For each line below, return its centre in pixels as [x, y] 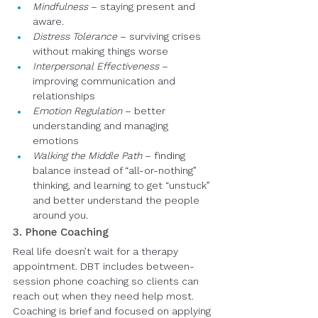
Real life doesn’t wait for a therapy [97, 252]
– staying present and [143, 7]
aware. [48, 22]
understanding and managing [102, 126]
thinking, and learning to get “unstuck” [123, 186]
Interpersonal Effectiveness [96, 67]
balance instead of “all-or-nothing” [116, 171]
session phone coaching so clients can [107, 282]
